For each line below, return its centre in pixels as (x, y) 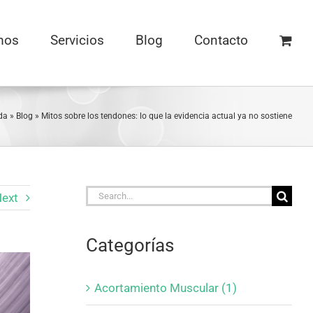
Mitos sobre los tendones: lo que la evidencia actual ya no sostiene (167, 116)
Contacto (221, 40)
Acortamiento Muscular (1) (165, 287)
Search (103, 194)
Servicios (77, 40)
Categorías (130, 246)
